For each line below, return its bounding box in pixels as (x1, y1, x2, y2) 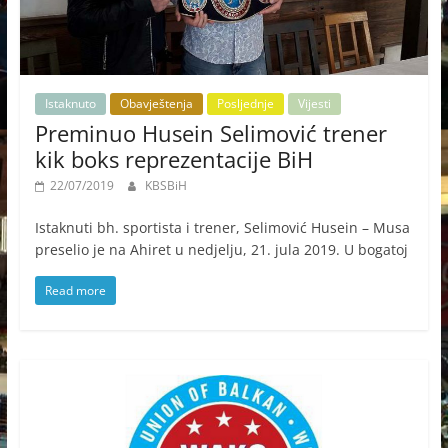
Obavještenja (119, 94, 193, 112)
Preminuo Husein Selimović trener (34, 117, 387, 148)
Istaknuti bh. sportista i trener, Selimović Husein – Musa (34, 217, 410, 237)
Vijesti (297, 94, 331, 112)
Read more (44, 281, 106, 299)
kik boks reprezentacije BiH (34, 143, 313, 174)
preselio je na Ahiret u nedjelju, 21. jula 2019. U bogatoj (34, 239, 408, 259)
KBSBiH (144, 176, 187, 194)
